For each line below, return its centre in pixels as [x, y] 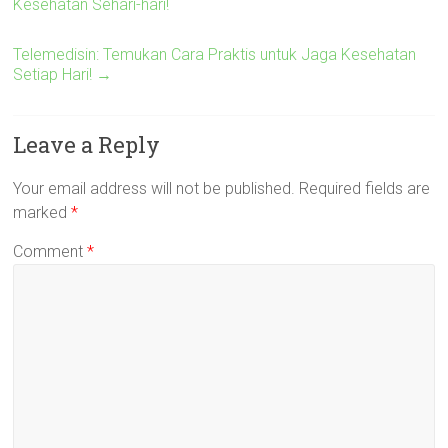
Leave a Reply [87, 144]
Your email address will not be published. [154, 188]
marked [42, 212]
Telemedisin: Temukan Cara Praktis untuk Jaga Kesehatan [215, 54]
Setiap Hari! [55, 74]
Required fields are [365, 188]
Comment [50, 251]
